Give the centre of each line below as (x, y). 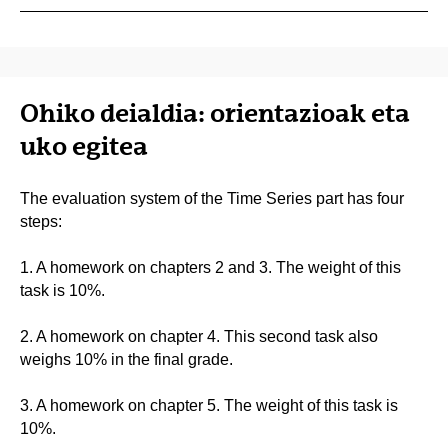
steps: (41, 221)
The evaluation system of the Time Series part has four (212, 198)
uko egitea (84, 145)
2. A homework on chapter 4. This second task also (199, 336)
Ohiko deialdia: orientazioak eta (215, 112)
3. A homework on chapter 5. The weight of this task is (209, 405)
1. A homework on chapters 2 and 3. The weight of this (210, 267)
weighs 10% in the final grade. (126, 359)
